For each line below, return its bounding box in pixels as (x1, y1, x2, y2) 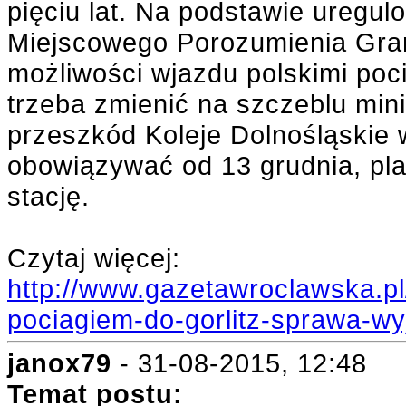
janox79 (7, 348, 111, 378)
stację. (7, 181, 90, 211)
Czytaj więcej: (7, 243, 180, 273)
